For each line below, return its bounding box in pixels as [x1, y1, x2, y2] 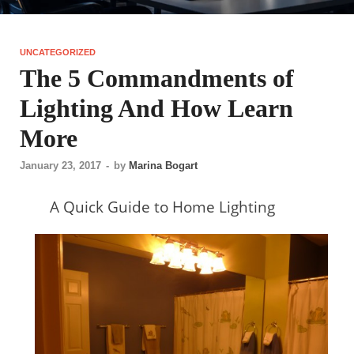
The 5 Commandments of [20, 64, 294, 93]
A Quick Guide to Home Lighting [50, 197, 275, 218]
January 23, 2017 [20, 160, 101, 172]
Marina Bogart [129, 160, 198, 172]
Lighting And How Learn [20, 94, 293, 123]
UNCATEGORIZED [20, 47, 96, 58]
